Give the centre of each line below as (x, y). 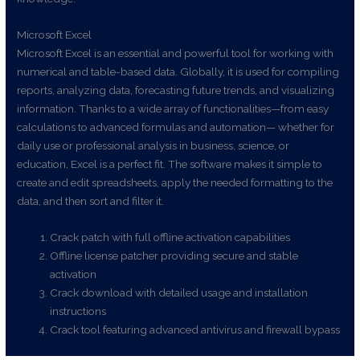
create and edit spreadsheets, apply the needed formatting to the (175, 183)
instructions (78, 311)
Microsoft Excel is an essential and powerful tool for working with (176, 53)
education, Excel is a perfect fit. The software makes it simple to (170, 164)
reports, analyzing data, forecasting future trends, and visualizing (176, 90)
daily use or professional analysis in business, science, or (153, 146)
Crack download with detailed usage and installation (179, 293)
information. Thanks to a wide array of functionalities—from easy (173, 109)
